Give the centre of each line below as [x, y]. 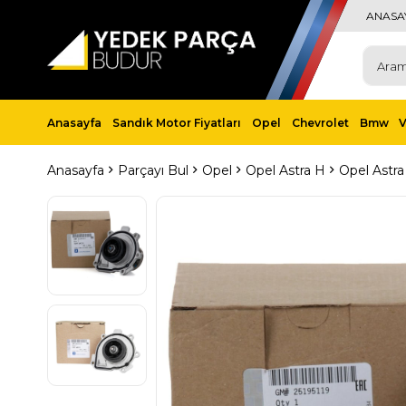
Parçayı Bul [153, 170]
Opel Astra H [285, 170]
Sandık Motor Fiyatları [176, 122]
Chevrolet [320, 122]
